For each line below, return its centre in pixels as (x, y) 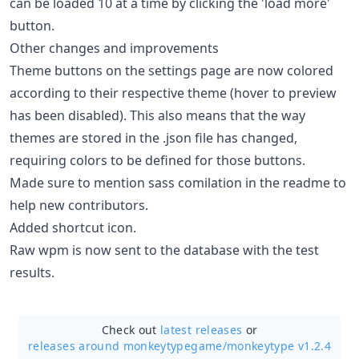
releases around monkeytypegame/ (127, 346)
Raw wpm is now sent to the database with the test (164, 250)
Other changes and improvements (114, 48)
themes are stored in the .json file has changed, (153, 138)
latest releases (202, 330)
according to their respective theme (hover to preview (173, 93)
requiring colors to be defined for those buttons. (157, 160)
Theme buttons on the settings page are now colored (171, 71)
